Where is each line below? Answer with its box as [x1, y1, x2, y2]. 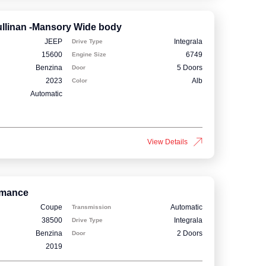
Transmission [72, 204, 112, 211]
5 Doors [177, 63, 202, 72]
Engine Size [72, 50, 107, 58]
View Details [147, 137, 188, 146]
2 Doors [177, 229, 202, 238]
